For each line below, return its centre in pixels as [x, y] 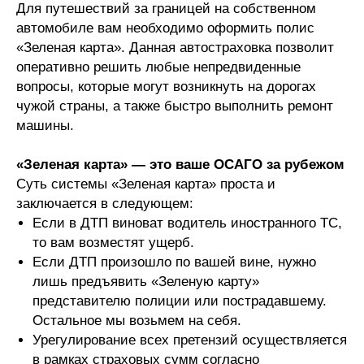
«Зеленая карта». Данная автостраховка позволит [175, 48]
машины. [45, 126]
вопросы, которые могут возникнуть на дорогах [166, 87]
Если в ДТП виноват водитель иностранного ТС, [187, 223]
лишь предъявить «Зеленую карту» [146, 282]
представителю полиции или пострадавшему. [180, 301]
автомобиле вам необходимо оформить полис [165, 28]
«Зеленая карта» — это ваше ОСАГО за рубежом [180, 165]
